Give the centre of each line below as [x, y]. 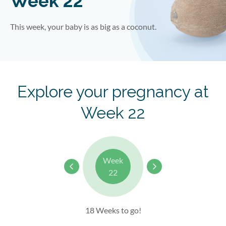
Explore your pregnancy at [113, 92]
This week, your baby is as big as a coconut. [83, 26]
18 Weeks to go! [113, 210]
